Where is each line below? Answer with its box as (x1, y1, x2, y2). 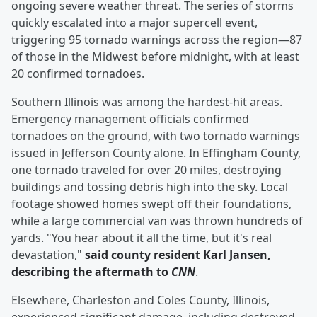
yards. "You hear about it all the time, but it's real (11, 230, 272, 246)
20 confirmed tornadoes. (11, 66, 144, 82)
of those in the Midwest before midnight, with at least (11, 49, 299, 65)
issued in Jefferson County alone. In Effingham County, (11, 145, 301, 161)
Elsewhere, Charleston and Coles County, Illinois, (11, 292, 270, 309)
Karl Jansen (203, 247, 267, 263)
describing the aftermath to (11, 264, 171, 280)
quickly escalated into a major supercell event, (11, 15, 258, 31)
